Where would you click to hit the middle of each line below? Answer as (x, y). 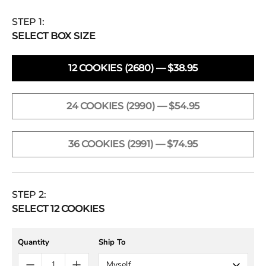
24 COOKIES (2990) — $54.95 (178, 106)
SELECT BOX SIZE (54, 36)
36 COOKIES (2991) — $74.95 (177, 144)
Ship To (112, 242)
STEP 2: (29, 194)
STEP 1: (28, 21)
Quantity (34, 242)
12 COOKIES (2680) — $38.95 (177, 68)
